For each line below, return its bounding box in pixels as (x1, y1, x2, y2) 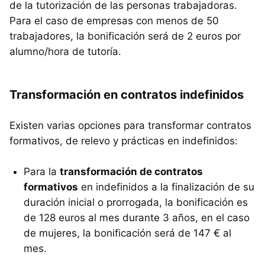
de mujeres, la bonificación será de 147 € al (24, 227, 231, 239)
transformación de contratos (60, 165, 203, 177)
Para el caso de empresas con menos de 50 (9, 14, 219, 27)
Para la (24, 165, 60, 177)
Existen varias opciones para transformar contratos (9, 119, 251, 131)
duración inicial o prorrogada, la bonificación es (24, 196, 248, 208)
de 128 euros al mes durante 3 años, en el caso (24, 211, 250, 224)
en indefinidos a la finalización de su (78, 180, 254, 193)
